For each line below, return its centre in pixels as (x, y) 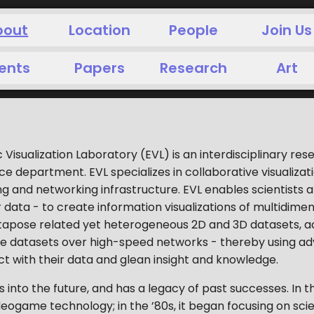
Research (193, 68)
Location (100, 30)
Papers (100, 68)
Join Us (287, 30)
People (193, 30)
